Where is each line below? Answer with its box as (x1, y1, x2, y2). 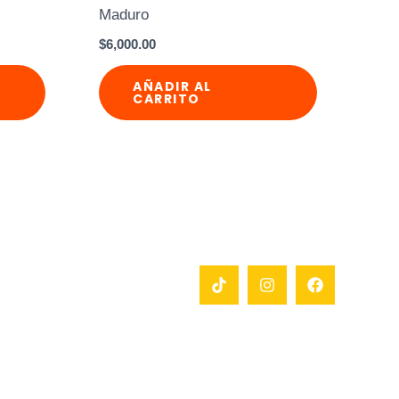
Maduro (99, 6, 150, 24)
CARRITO (133, 90, 200, 109)
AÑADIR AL (133, 77, 212, 96)
